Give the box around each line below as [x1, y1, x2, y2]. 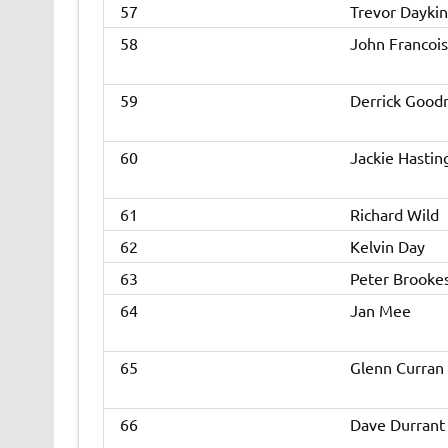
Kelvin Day [349, 236, 425, 257]
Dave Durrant [349, 414, 445, 435]
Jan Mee [349, 300, 411, 321]
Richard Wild [349, 204, 439, 225]
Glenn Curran [349, 357, 444, 378]
